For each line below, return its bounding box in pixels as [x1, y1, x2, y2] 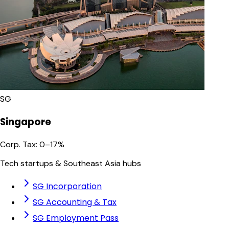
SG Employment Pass [33, 212, 119, 224]
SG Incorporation [33, 180, 102, 193]
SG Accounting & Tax [33, 196, 117, 209]
